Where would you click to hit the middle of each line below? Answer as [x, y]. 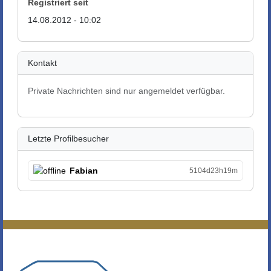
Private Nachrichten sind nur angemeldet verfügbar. [126, 91]
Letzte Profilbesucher [68, 139]
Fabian [84, 170]
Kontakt [42, 63]
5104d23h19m [214, 171]
